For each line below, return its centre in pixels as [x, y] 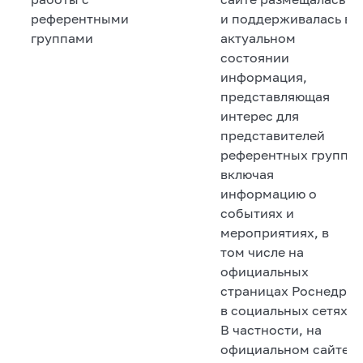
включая [247, 174]
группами [62, 38]
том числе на [262, 252]
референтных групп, [286, 154]
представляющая [275, 96]
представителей [273, 135]
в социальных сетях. [286, 310]
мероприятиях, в [275, 232]
